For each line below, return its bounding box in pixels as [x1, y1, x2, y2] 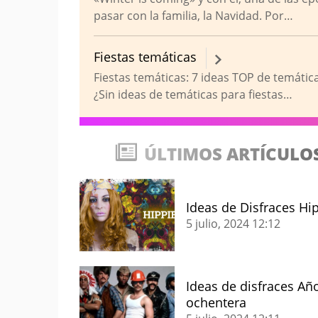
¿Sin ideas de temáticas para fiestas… [94, 87, 292, 102]
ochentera [186, 294, 247, 311]
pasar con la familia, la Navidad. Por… [94, 8, 293, 23]
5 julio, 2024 [186, 215, 253, 231]
